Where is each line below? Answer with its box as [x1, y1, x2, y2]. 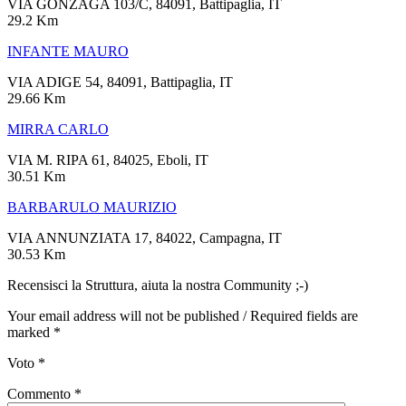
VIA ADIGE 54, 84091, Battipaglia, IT [7, 73, 233, 90]
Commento [7, 385, 74, 401]
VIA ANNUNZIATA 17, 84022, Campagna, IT [7, 229, 282, 246]
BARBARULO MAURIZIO [7, 198, 177, 215]
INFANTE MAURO [7, 43, 129, 59]
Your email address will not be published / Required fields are [7, 307, 358, 324]
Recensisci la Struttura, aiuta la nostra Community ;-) [7, 276, 308, 293]
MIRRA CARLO [7, 121, 109, 137]
